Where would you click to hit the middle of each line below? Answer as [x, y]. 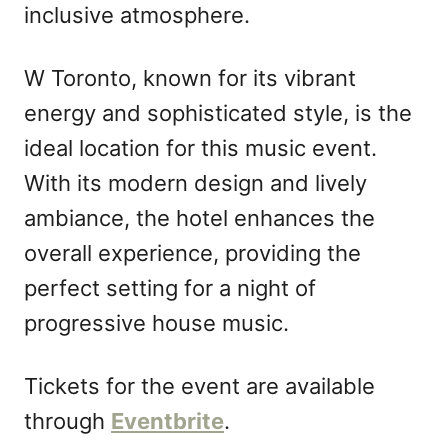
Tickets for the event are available [199, 386]
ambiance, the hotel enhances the [199, 218]
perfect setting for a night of [170, 288]
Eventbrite [167, 421]
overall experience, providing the [192, 253]
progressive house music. [156, 323]
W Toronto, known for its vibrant [190, 78]
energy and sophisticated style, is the [218, 113]
